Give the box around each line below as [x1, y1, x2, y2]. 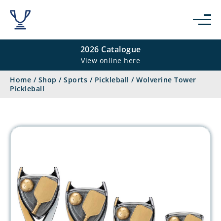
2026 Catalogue [80, 44, 141, 55]
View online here [81, 56, 140, 65]
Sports [64, 75, 87, 84]
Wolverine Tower [136, 75, 196, 84]
